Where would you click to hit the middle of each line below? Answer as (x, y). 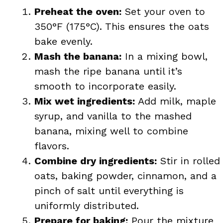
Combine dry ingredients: (96, 161)
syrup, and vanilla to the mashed (113, 116)
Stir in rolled (188, 161)
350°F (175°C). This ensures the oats (122, 26)
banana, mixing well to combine (111, 131)
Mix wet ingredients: (85, 101)
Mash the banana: (78, 56)
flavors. (52, 146)
